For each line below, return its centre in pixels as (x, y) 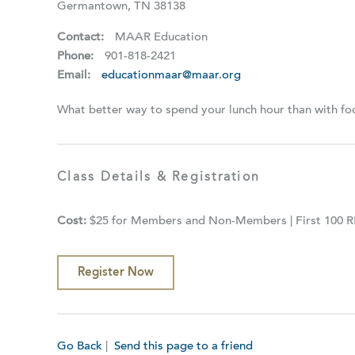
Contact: (82, 37)
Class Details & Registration (159, 178)
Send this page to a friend (183, 347)
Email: (75, 75)
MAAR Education (161, 37)
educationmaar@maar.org (171, 75)
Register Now (116, 272)
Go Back (80, 347)
